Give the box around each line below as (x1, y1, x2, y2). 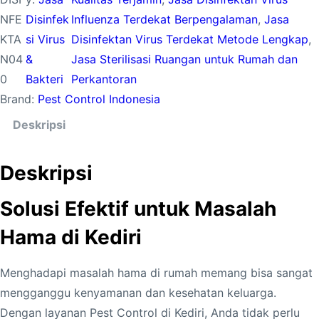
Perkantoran (71, 72, 137, 86)
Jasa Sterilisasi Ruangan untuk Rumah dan (71, 52, 298, 66)
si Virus (26, 32, 66, 46)
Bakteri (26, 72, 64, 86)
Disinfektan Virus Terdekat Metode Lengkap (71, 32, 309, 46)
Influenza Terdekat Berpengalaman (71, 12, 258, 26)
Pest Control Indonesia (38, 92, 160, 106)
